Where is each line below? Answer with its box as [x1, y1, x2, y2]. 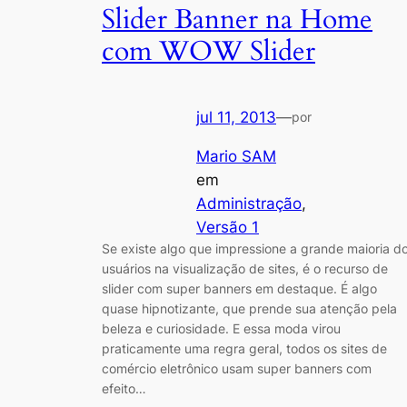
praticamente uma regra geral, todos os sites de [102, 340, 387, 356]
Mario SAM [196, 146, 276, 165]
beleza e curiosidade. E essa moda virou [102, 320, 341, 336]
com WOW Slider [102, 33, 315, 70]
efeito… [102, 380, 146, 396]
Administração [196, 194, 302, 213]
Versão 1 [196, 217, 259, 236]
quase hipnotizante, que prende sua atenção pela [102, 300, 397, 316]
